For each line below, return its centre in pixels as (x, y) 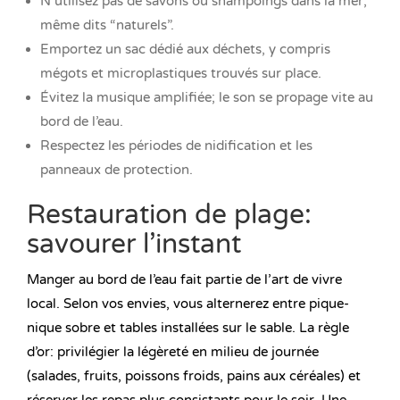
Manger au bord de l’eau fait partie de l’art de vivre (184, 280)
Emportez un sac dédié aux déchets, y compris (185, 50)
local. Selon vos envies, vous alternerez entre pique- (188, 304)
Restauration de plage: (169, 215)
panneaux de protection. (117, 170)
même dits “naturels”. (107, 25)
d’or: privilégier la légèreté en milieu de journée (173, 352)
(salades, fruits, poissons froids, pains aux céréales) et (194, 376)
